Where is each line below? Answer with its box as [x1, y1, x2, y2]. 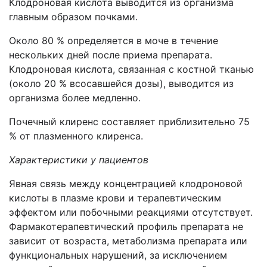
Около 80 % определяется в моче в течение [9, 35, 218, 46]
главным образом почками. [9, 11, 138, 23]
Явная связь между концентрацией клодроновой [9, 178, 243, 190]
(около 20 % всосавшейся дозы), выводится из [9, 77, 234, 89]
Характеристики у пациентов [9, 154, 148, 166]
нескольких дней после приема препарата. [9, 49, 212, 61]
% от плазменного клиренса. [9, 130, 143, 142]
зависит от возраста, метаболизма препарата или [9, 235, 247, 247]
